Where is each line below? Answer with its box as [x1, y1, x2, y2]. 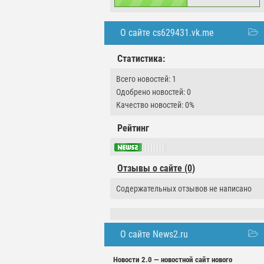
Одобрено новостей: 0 [116, 87, 191, 97]
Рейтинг [117, 123, 149, 134]
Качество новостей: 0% [116, 100, 194, 110]
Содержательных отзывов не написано [116, 184, 252, 194]
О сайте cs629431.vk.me [120, 27, 214, 38]
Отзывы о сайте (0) [117, 163, 195, 174]
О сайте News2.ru [120, 229, 188, 240]
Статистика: [117, 53, 165, 64]
